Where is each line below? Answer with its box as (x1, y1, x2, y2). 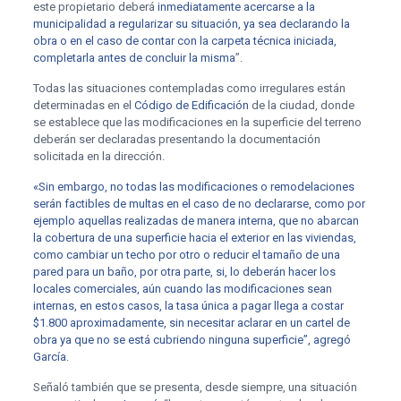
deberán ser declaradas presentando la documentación (32, 132, 320, 146)
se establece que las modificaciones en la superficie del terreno (32, 115, 362, 129)
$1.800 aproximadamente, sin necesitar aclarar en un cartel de (32, 316, 350, 329)
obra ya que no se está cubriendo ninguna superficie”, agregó (32, 333, 351, 346)
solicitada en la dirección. (32, 149, 165, 163)
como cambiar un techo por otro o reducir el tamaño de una (32, 248, 340, 261)
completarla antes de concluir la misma (32, 51, 235, 64)
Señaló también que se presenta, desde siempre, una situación (32, 380, 357, 394)
